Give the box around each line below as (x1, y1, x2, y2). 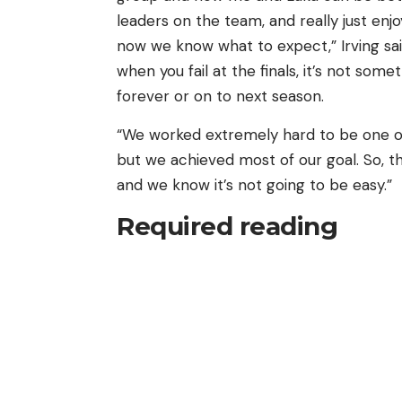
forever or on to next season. (117, 86, 324, 106)
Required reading (117, 211, 337, 241)
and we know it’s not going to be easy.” (117, 175, 392, 195)
